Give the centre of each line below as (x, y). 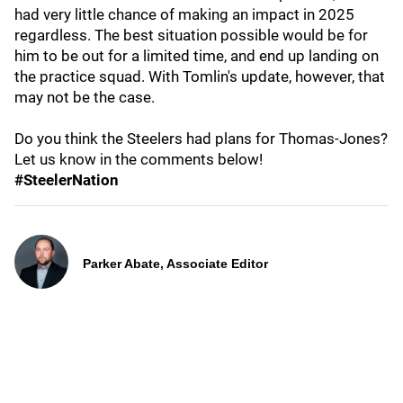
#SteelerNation (67, 180)
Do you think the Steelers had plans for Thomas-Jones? (201, 139)
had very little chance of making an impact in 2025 (184, 14)
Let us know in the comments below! (139, 159)
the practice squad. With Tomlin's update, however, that (200, 76)
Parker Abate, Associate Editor (175, 264)
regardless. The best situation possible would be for (191, 35)
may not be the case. (85, 97)
